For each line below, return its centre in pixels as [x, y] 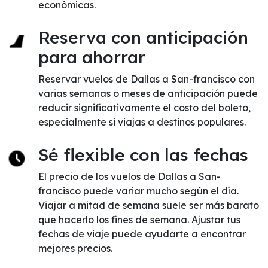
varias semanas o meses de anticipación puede [148, 93]
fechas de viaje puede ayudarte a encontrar [142, 234]
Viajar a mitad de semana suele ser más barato [149, 205]
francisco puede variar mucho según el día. [138, 191]
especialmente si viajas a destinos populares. [142, 122]
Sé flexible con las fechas [143, 155]
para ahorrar [92, 57]
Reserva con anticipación [143, 37]
